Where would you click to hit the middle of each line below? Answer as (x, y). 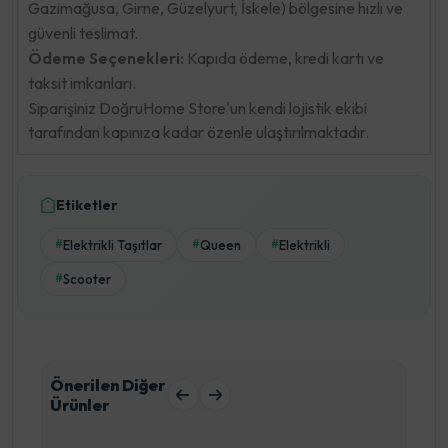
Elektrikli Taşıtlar (112, 244)
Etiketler (87, 204)
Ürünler (79, 404)
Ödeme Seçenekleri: (106, 57)
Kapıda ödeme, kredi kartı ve (284, 57)
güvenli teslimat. (83, 32)
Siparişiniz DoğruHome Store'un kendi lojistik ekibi (197, 107)
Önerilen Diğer (107, 384)
